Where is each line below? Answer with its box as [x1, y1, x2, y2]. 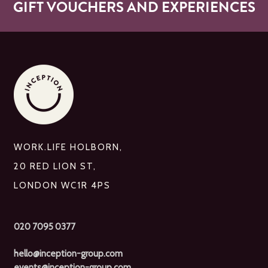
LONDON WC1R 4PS [13, 180, 111, 191]
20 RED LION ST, [13, 161, 96, 172]
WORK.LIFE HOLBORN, [13, 142, 123, 153]
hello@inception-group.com [13, 248, 123, 259]
